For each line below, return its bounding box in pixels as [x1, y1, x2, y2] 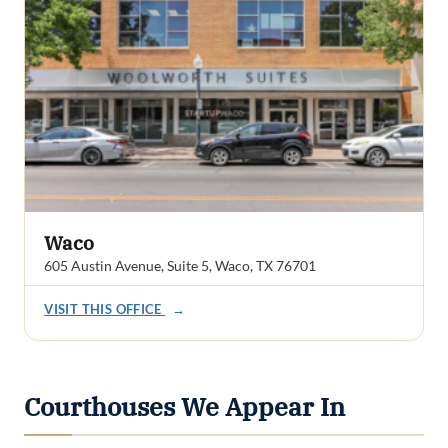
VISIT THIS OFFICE [44, 301, 166, 318]
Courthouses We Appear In [24, 390, 345, 423]
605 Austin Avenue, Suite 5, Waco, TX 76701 [44, 256, 317, 274]
